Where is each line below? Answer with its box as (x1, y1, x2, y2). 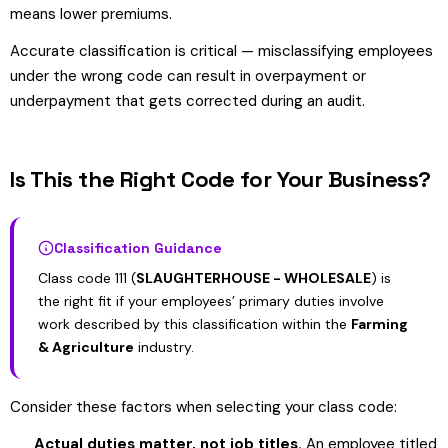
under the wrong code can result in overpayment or (10, 66, 366, 86)
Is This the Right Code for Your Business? (10, 165, 431, 193)
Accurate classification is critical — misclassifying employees (10, 41, 433, 61)
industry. (134, 338, 194, 356)
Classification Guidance (54, 239, 222, 257)
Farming (351, 315, 408, 333)
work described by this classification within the (38, 315, 351, 333)
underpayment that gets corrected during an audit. (10, 91, 365, 111)
